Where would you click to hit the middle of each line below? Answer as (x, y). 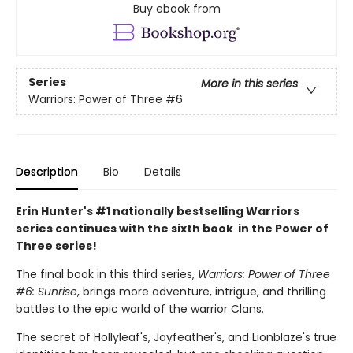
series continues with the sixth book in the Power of (172, 229)
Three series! (56, 246)
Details (163, 172)
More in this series (249, 84)
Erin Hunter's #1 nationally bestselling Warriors (158, 212)
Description (47, 172)
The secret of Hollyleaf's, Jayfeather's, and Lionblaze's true (176, 338)
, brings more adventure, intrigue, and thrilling (202, 292)
